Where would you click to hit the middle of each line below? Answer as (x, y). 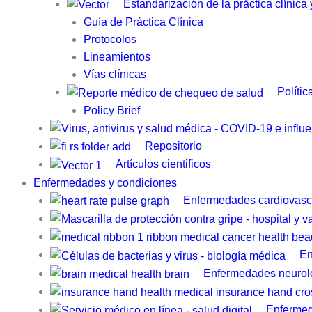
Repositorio (173, 146)
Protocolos (110, 40)
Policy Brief (112, 110)
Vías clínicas (115, 75)
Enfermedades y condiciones (105, 182)
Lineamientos (117, 57)
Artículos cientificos (163, 164)
